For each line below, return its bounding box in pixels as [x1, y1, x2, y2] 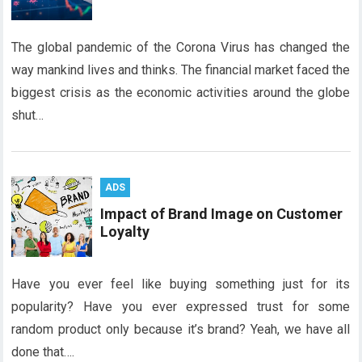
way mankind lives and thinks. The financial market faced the [11, 62, 351, 78]
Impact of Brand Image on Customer [100, 205, 343, 222]
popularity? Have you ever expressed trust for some [11, 299, 351, 314]
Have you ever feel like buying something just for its [11, 276, 351, 292]
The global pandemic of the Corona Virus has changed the [11, 40, 351, 55]
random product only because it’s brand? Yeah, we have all [11, 322, 351, 337]
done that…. [11, 344, 75, 360]
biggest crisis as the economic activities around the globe [11, 85, 351, 100]
